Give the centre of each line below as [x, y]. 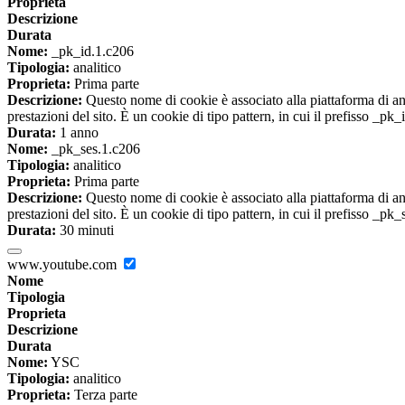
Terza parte [104, 395]
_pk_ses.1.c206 [94, 149]
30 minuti [85, 231]
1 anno [77, 133]
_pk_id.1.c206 [91, 52]
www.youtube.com [64, 265]
